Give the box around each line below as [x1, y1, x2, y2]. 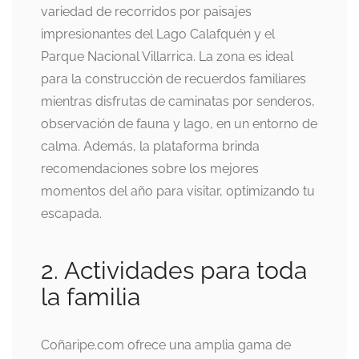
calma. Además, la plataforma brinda [41, 138, 260, 154]
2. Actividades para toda [41, 256, 307, 284]
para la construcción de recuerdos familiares [41, 71, 306, 87]
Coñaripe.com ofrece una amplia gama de [41, 337, 291, 353]
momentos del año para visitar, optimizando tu [41, 183, 315, 199]
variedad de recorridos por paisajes [41, 3, 252, 19]
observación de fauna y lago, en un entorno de [41, 115, 317, 131]
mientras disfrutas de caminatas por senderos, [41, 93, 315, 109]
